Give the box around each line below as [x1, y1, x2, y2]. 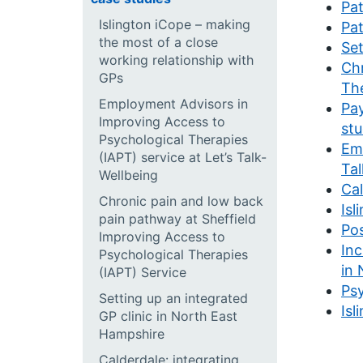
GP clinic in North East [99, 308, 237, 324]
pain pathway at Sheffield [99, 211, 256, 227]
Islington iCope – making [99, 16, 250, 32]
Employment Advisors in [99, 96, 248, 112]
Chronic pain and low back [99, 193, 263, 209]
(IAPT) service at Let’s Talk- [99, 149, 267, 165]
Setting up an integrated [99, 290, 248, 306]
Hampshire [99, 326, 164, 342]
